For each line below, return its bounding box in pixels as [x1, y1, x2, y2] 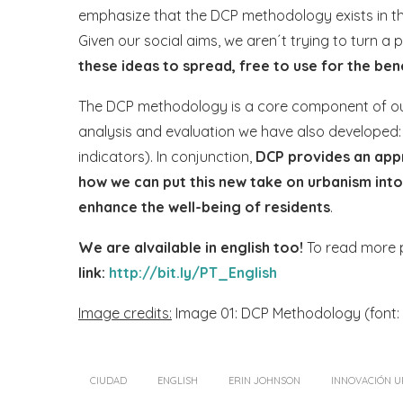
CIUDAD [90, 374, 127, 388]
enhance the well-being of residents [78, 198, 330, 217]
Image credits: [78, 304, 172, 323]
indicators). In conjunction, [78, 148, 255, 166]
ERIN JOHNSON [228, 374, 300, 388]
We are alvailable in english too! [78, 238, 303, 257]
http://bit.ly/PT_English [109, 264, 277, 282]
